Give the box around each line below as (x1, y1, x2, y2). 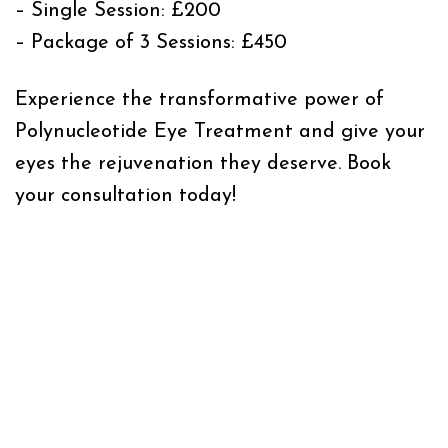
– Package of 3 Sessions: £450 (15, 32, 287, 53)
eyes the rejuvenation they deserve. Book (15, 153, 391, 174)
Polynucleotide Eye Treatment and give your (15, 121, 425, 142)
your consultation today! (15, 185, 236, 206)
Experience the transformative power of (15, 89, 384, 110)
